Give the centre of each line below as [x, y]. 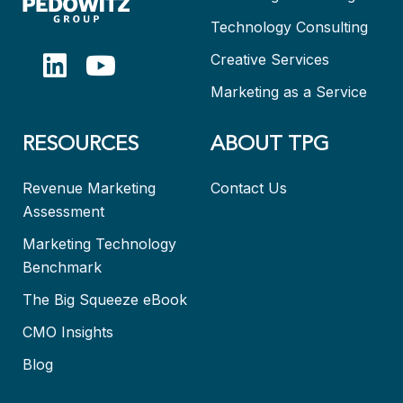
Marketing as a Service [289, 92]
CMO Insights [68, 332]
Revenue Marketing [89, 188]
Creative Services [270, 60]
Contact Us [249, 188]
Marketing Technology [99, 244]
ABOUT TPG [270, 146]
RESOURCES [81, 146]
